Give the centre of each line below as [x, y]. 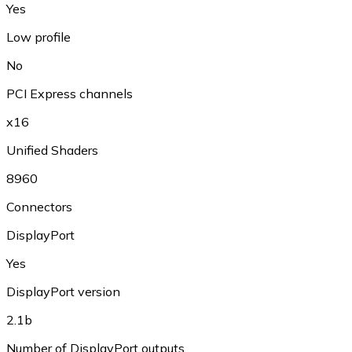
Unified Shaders [52, 150]
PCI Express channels [70, 93]
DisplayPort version [63, 291]
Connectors [39, 207]
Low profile [38, 37]
